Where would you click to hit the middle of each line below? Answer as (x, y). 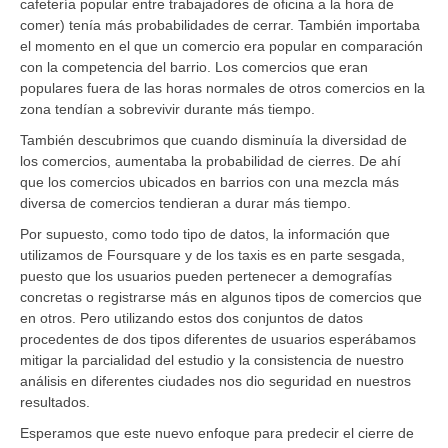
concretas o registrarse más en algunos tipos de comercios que (221, 296)
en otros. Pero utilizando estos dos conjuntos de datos (191, 317)
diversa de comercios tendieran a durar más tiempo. (185, 202)
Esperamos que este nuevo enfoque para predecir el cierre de (217, 432)
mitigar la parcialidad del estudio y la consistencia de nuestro (212, 359)
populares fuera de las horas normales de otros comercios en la (222, 87)
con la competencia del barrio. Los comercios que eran (194, 66)
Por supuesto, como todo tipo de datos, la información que (205, 233)
